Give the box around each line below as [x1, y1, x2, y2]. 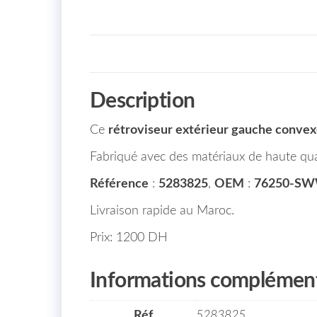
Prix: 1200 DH [90, 231, 168, 244]
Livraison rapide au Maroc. [90, 204, 234, 217]
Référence [90, 177, 149, 190]
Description [90, 90, 195, 112]
